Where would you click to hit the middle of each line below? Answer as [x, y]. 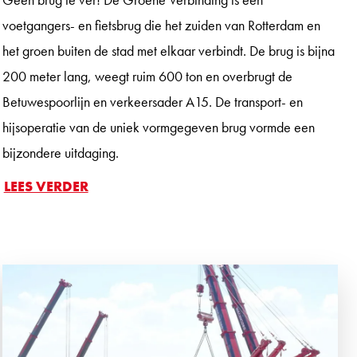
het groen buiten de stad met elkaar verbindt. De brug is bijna [168, 50]
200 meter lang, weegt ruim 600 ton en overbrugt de [147, 76]
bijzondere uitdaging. [60, 152]
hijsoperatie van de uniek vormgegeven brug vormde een [158, 127]
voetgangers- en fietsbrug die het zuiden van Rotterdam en [161, 25]
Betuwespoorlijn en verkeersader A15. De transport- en [152, 101]
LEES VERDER [46, 186]
